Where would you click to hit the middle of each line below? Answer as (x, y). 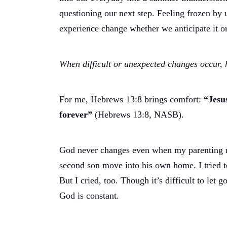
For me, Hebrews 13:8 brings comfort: (131, 99)
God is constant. (89, 196)
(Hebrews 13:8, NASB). (138, 115)
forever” (76, 115)
